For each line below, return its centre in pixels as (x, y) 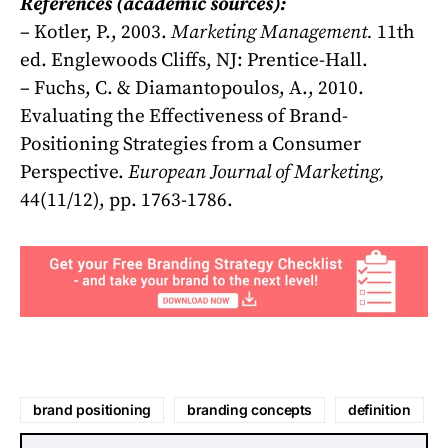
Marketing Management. (274, 32)
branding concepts (250, 409)
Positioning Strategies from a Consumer (190, 144)
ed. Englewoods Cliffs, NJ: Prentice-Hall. (194, 60)
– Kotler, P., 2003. (95, 32)
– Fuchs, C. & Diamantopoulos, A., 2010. (192, 88)
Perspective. (74, 172)
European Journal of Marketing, (256, 172)
